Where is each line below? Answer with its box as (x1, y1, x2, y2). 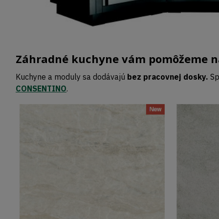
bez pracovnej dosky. (125, 71, 208, 82)
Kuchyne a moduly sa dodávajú (16, 71, 125, 82)
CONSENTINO (16, 83, 66, 93)
